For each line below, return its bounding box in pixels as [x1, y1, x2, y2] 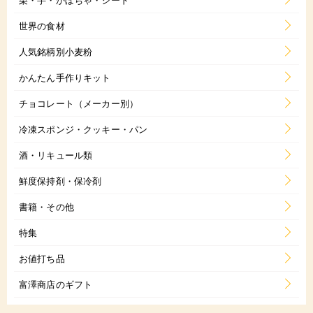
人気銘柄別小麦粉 [19, 45, 93, 59]
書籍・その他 [19, 200, 74, 214]
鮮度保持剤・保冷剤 [19, 174, 102, 188]
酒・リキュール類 [19, 148, 93, 162]
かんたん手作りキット [19, 71, 111, 85]
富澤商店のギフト [19, 277, 93, 291]
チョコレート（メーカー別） [19, 96, 139, 110]
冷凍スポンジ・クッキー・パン [19, 122, 148, 136]
